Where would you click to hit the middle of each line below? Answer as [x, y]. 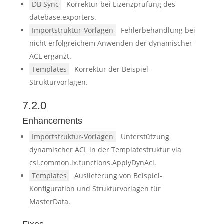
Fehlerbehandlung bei [158, 30]
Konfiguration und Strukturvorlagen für [95, 189]
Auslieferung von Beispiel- [118, 176]
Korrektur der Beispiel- [112, 69]
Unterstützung [145, 137]
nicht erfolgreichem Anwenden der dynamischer [111, 43]
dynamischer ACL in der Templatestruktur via [105, 150]
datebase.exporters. [63, 17]
